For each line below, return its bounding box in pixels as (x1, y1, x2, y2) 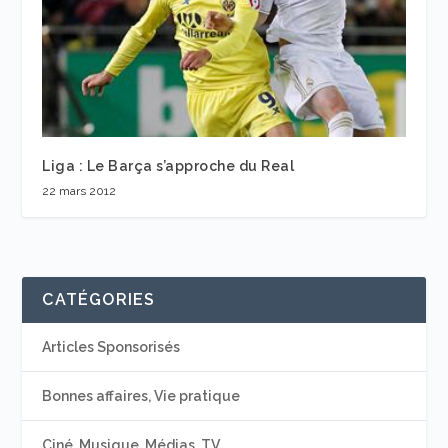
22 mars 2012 (42, 183, 117, 198)
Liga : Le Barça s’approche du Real (42, 157, 295, 174)
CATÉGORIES (42, 289, 156, 309)
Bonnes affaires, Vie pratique (42, 387, 241, 404)
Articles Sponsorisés (42, 338, 181, 355)
